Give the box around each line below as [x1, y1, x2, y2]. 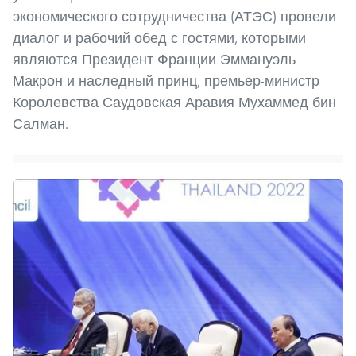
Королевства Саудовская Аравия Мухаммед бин [13, 92, 336, 111]
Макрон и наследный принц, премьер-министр [13, 71, 319, 90]
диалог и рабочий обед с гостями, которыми [13, 28, 306, 47]
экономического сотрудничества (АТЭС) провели [13, 6, 336, 25]
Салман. [13, 114, 68, 133]
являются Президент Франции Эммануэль [13, 49, 296, 68]
